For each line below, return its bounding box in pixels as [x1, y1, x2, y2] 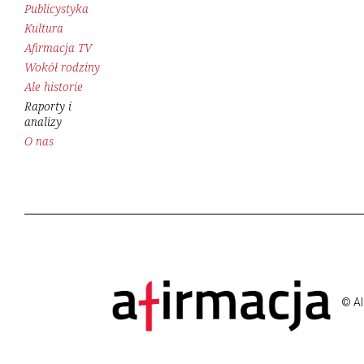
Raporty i [24, 98, 71, 115]
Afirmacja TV [24, 40, 92, 56]
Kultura [24, 20, 63, 37]
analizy [24, 114, 62, 130]
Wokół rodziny [24, 59, 100, 76]
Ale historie [24, 79, 83, 95]
